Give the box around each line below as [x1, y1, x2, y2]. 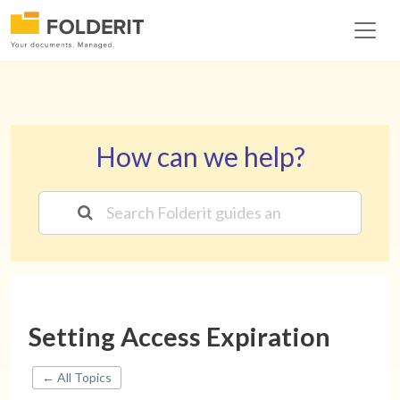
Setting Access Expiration [29, 321, 330, 352]
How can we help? [95, 140, 305, 172]
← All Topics [42, 370, 112, 385]
